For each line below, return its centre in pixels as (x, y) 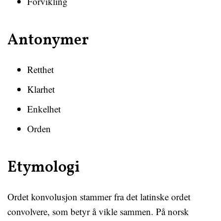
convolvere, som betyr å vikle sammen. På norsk (98, 211)
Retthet (40, 69)
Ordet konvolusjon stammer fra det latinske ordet (99, 197)
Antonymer (48, 40)
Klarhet (41, 89)
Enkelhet (44, 109)
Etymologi (44, 168)
